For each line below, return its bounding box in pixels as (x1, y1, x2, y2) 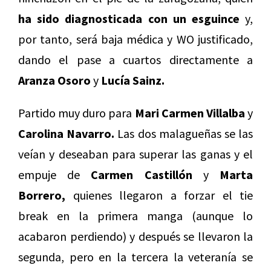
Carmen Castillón (91, 167, 192, 183)
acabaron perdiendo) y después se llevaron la (18, 229, 253, 244)
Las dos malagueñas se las (114, 126, 253, 142)
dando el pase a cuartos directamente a (18, 52, 253, 68)
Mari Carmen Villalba (134, 105, 245, 121)
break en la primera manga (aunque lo (18, 208, 253, 224)
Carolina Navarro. (18, 126, 115, 142)
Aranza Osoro (18, 73, 91, 88)
